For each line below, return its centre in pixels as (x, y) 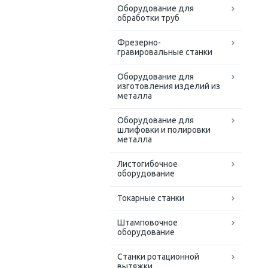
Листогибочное (147, 164)
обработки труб (148, 18)
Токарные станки (151, 198)
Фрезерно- (139, 43)
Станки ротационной (158, 257)
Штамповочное (147, 223)
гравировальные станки (165, 52)
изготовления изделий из (169, 86)
